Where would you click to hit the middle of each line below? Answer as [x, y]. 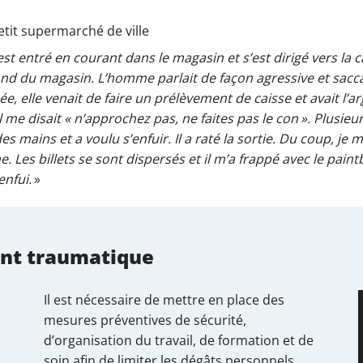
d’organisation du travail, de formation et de [179, 340]
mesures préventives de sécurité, [145, 320]
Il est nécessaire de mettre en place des [164, 299]
